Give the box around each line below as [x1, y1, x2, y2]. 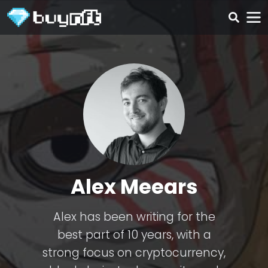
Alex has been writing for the [53, 209, 215, 225]
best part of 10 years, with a [57, 227, 211, 243]
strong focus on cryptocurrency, [42, 245, 226, 261]
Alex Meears [70, 172, 198, 201]
